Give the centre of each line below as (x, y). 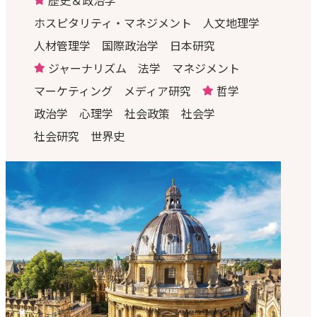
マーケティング (73, 91)
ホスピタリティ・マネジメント (113, 23)
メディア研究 (157, 91)
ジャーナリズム (87, 68)
